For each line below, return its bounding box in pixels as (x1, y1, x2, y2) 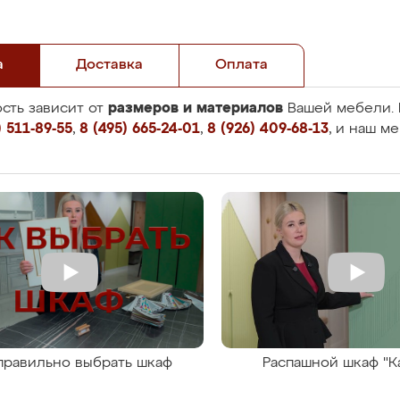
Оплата (215, 58, 268, 72)
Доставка (76, 58, 143, 72)
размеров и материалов (108, 101, 283, 115)
